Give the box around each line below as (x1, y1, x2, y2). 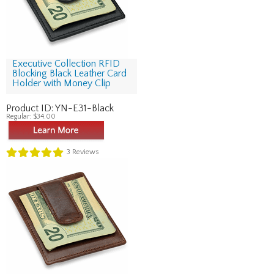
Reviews (70, 148, 99, 157)
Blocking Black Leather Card (12, 68, 127, 79)
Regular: (6, 113, 33, 120)
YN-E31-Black (55, 103, 114, 114)
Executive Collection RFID (12, 58, 120, 69)
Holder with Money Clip (12, 78, 111, 89)
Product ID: (6, 103, 55, 114)
